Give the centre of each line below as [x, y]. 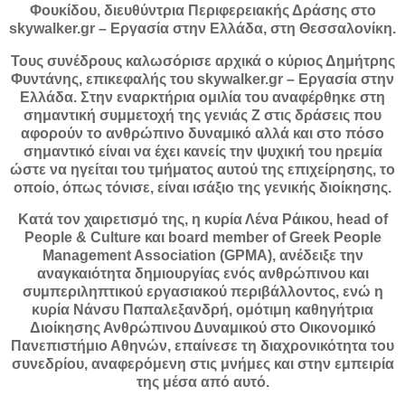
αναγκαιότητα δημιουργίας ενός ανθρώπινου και [202, 274]
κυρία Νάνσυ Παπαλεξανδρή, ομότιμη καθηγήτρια [202, 310]
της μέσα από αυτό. [202, 382]
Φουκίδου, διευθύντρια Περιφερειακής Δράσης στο [202, 10]
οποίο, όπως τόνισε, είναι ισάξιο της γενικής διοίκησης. [202, 187]
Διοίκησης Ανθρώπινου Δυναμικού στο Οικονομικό [202, 328]
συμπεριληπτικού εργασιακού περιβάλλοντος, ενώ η [202, 292]
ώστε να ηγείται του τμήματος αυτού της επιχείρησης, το [202, 169]
